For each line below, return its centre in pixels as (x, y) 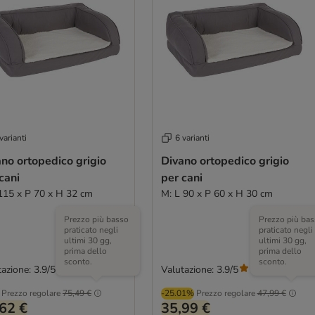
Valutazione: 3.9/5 (199, 270)
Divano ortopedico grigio (225, 161)
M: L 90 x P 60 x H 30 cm (217, 194)
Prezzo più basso (96, 219)
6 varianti (192, 138)
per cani (181, 178)
